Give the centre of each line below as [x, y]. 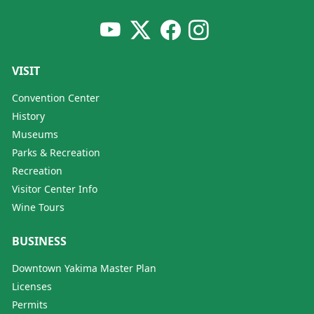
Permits [30, 304]
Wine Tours [38, 207]
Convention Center [56, 97]
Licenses [32, 286]
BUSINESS [39, 241]
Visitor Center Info [55, 189]
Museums [35, 134]
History [28, 116]
